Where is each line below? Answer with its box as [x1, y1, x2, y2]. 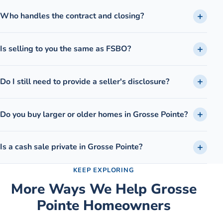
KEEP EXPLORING [73, 166, 134, 175]
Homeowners [79, 196, 171, 216]
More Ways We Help [10, 180, 151, 199]
